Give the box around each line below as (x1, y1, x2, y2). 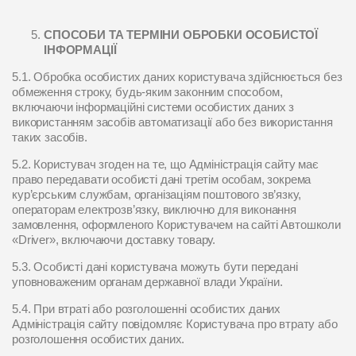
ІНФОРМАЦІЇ (44, 43, 117, 56)
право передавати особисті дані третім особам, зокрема (12, 172, 311, 186)
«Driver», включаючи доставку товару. (12, 233, 216, 246)
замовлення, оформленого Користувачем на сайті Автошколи (12, 218, 341, 231)
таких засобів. (12, 130, 87, 144)
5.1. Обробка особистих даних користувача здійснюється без (12, 70, 342, 83)
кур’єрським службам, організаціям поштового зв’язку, (12, 188, 301, 201)
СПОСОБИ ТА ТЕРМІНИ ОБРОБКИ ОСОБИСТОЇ (44, 28, 319, 41)
